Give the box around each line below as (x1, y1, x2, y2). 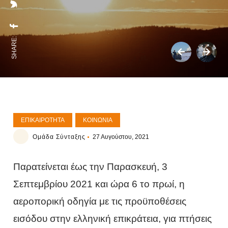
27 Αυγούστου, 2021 (93, 133, 150, 140)
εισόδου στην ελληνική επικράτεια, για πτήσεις (13, 213, 212, 224)
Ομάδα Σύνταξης (33, 133, 86, 140)
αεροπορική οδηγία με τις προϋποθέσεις (13, 196, 187, 207)
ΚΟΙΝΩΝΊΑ (83, 117, 113, 124)
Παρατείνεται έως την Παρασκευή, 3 (13, 161, 168, 172)
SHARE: (11, 36, 18, 59)
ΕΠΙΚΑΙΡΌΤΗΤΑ (21, 117, 65, 124)
